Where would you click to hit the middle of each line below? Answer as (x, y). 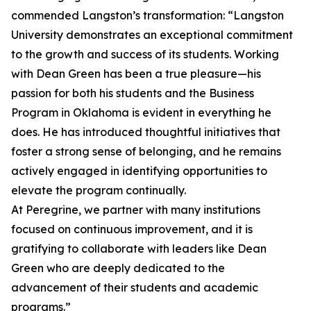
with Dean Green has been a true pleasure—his (136, 74)
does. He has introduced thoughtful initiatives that (146, 132)
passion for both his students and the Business (133, 93)
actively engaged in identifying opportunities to (139, 171)
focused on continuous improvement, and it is (132, 229)
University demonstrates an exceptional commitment (152, 35)
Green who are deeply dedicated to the (118, 268)
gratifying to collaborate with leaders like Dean (139, 249)
